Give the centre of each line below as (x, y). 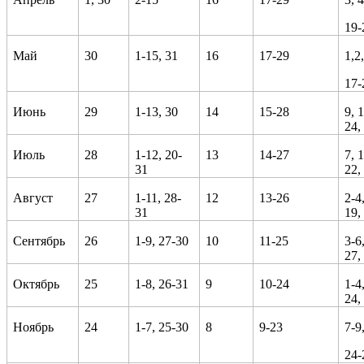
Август (33, 197)
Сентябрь (39, 240)
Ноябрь (34, 327)
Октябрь (37, 284)
